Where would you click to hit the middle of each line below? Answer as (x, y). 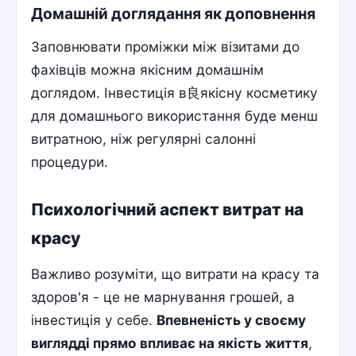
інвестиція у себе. (94, 320)
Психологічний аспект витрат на (168, 209)
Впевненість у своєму (232, 320)
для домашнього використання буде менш (175, 115)
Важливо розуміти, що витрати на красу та (176, 274)
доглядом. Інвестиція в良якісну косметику (175, 92)
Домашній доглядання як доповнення (174, 14)
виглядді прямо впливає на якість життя (170, 343)
